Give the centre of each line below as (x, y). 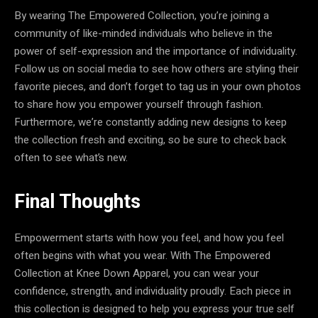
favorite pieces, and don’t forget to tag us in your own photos (158, 87)
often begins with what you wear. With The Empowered (142, 256)
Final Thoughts (77, 202)
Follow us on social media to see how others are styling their (157, 69)
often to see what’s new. (71, 158)
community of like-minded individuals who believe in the (143, 33)
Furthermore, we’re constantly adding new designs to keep (150, 122)
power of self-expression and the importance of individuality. (156, 51)
